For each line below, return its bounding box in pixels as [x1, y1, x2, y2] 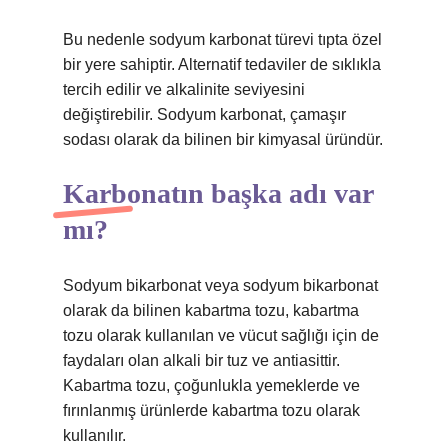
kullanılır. [63, 427, 126, 444]
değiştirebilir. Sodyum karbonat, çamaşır [63, 106, 346, 123]
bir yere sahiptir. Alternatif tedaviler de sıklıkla [63, 56, 381, 73]
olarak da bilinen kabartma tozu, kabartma [63, 302, 359, 319]
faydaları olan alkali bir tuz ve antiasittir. [63, 352, 340, 369]
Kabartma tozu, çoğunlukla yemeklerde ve [63, 377, 360, 394]
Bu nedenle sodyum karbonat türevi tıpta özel [63, 31, 382, 48]
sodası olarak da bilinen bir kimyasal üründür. [63, 131, 383, 148]
